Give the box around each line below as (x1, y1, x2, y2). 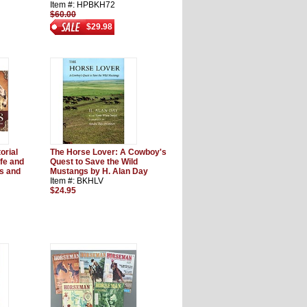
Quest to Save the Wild (50, 157, 138, 167)
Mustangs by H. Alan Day (50, 167, 148, 176)
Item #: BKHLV (50, 176, 103, 186)
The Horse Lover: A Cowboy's (50, 147, 167, 157)
